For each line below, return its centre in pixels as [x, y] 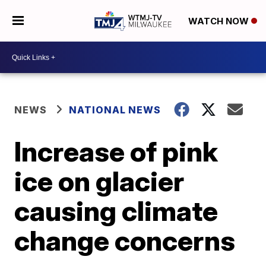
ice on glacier [99, 181]
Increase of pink [116, 151]
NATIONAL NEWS [115, 110]
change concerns [125, 240]
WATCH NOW [219, 21]
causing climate [116, 211]
